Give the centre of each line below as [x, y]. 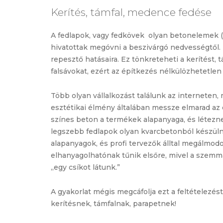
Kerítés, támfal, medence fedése [131, 12]
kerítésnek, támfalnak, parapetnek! [113, 203]
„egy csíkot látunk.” [85, 167]
